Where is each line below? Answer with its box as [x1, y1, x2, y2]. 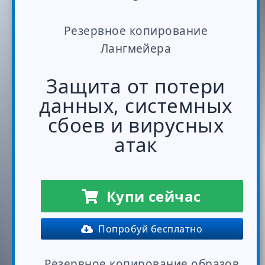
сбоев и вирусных [47, 112, 224, 138]
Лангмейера [100, 41, 172, 56]
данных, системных [39, 92, 232, 119]
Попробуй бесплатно [93, 222, 203, 235]
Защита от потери [46, 73, 225, 99]
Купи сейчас [98, 186, 201, 206]
